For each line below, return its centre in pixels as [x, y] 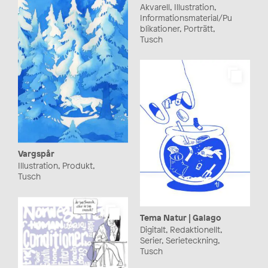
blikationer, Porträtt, [177, 28]
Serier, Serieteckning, [180, 240]
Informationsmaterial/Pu [186, 18]
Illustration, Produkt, [56, 166]
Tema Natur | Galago [181, 218]
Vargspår [36, 154]
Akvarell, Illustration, [178, 7]
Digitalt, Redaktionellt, [181, 230]
